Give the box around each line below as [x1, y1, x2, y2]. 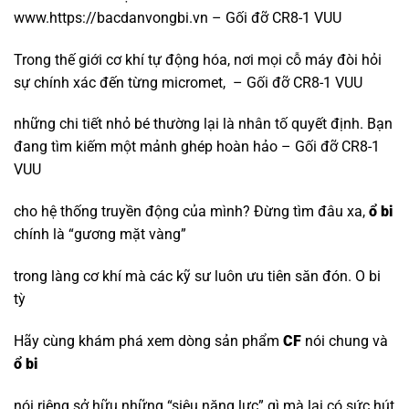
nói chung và [301, 331, 388, 350]
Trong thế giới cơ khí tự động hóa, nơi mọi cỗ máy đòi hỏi [14, 50, 382, 68]
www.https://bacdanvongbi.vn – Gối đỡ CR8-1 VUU [14, 8, 341, 26]
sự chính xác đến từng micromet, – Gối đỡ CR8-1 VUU [14, 73, 362, 91]
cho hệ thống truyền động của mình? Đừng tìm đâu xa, [14, 203, 369, 221]
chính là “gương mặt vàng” [14, 225, 186, 244]
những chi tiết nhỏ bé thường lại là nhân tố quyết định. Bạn [14, 115, 393, 133]
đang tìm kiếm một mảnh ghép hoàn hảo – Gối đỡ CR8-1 [14, 138, 380, 156]
